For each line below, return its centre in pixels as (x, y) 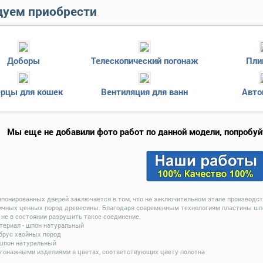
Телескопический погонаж (144, 61)
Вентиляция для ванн (144, 92)
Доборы (23, 61)
